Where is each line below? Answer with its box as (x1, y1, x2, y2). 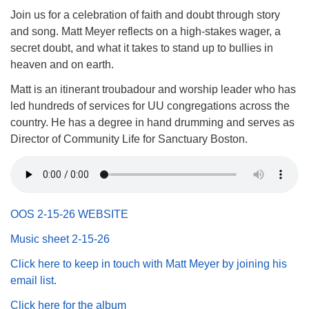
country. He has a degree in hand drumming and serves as (10, 117, 295, 128)
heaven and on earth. (10, 59, 114, 70)
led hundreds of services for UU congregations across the (10, 100, 290, 112)
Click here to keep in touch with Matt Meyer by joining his (10, 258, 287, 270)
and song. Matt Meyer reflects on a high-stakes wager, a (10, 26, 281, 37)
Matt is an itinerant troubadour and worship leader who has (10, 83, 296, 95)
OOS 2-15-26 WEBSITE (10, 208, 128, 220)
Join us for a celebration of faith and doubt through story (10, 9, 280, 21)
